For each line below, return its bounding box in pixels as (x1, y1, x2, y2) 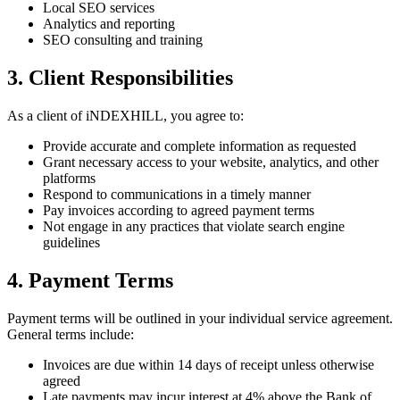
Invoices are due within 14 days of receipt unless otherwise (43, 357, 374, 373)
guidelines (43, 235, 100, 251)
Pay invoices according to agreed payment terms (43, 203, 314, 219)
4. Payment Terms (7, 269, 173, 293)
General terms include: (7, 327, 134, 343)
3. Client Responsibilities (7, 66, 233, 90)
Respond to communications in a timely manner (43, 187, 311, 203)
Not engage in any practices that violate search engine (43, 219, 345, 235)
